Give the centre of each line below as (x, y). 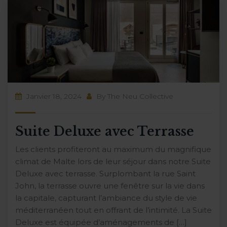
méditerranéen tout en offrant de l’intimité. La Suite (113, 210)
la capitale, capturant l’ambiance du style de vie (106, 198)
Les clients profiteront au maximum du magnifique (113, 149)
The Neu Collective (140, 97)
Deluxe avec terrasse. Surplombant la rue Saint (105, 174)
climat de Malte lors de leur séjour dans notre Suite (113, 162)
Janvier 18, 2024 (53, 97)
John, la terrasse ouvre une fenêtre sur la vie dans (110, 186)
